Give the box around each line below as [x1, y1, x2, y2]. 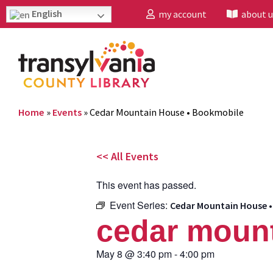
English [30, 7, 62, 19]
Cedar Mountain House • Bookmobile [90, 105, 244, 118]
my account [155, 8, 207, 20]
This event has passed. [96, 177, 196, 192]
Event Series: [110, 197, 170, 212]
